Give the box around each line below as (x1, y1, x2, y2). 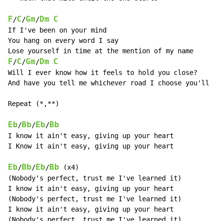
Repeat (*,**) (8, 100, 59, 108)
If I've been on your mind (8, 26, 107, 35)
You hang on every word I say (8, 37, 118, 45)
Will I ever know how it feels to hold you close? (8, 69, 197, 77)
